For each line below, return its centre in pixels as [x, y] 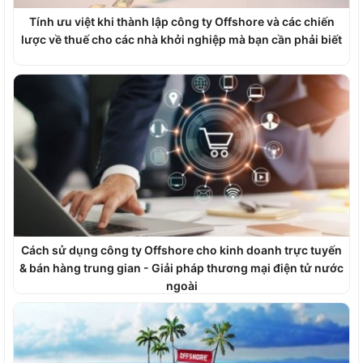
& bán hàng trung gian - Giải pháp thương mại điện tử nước [181, 268]
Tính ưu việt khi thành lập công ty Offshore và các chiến [181, 21]
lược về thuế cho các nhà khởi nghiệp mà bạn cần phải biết [181, 39]
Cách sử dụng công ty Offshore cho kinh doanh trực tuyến [181, 250]
